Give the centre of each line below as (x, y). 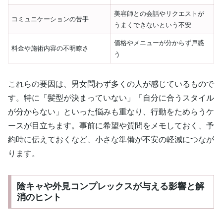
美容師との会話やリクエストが (159, 13)
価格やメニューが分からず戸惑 (159, 43)
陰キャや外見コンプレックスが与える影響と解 (110, 186)
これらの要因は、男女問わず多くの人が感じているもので (111, 84)
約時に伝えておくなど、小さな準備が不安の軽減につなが (111, 140)
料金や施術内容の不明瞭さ (50, 48)
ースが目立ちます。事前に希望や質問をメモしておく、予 (111, 126)
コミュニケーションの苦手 (50, 19)
